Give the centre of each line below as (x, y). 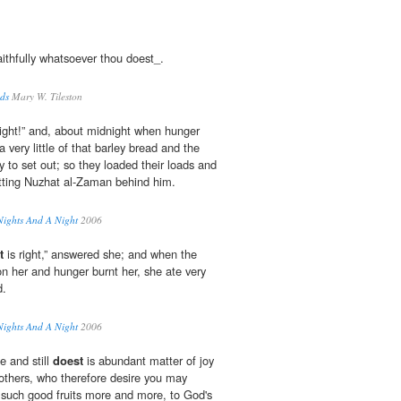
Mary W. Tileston (46, 97)
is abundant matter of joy (149, 361)
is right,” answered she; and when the (100, 254)
